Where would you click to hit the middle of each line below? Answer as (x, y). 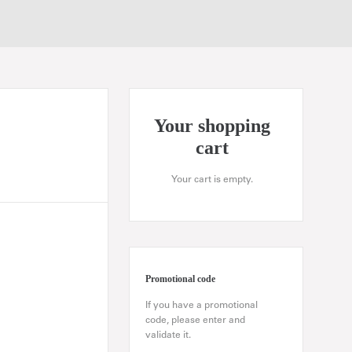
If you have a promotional (202, 306)
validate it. (168, 336)
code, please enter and (195, 321)
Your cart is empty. (212, 180)
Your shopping (212, 125)
